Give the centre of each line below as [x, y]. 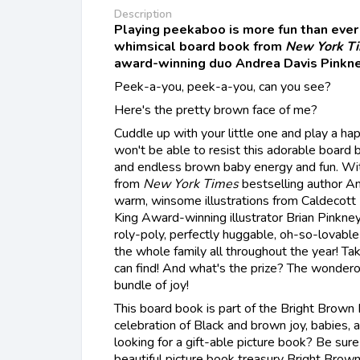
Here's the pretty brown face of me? [216, 110]
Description [143, 14]
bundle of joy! [151, 285]
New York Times [191, 184]
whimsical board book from [200, 46]
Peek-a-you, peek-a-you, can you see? [223, 86]
